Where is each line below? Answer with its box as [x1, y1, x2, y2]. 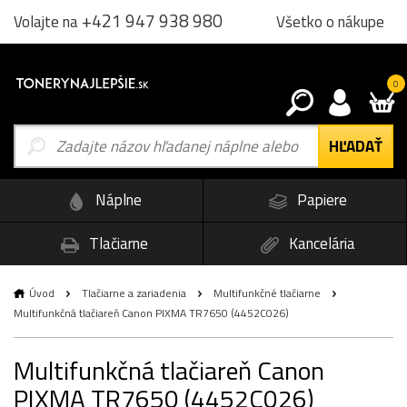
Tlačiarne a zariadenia [82, 283, 186, 302]
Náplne [92, 188, 142, 212]
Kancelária [285, 231, 355, 255]
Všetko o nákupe [276, 9, 384, 34]
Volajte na [14, 10, 82, 34]
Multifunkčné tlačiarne [213, 283, 321, 302]
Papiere [293, 188, 347, 212]
